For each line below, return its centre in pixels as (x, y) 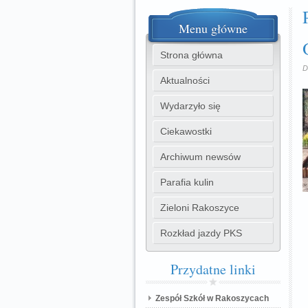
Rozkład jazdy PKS (201, 233)
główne (228, 28)
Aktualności (185, 80)
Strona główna (191, 55)
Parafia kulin (187, 182)
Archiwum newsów (200, 157)
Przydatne (198, 269)
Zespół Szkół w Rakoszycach (212, 298)
